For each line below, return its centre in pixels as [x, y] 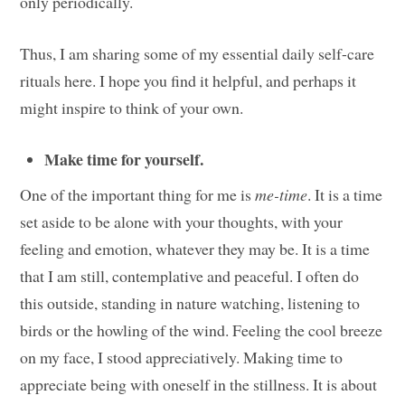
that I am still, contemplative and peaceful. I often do [190, 275]
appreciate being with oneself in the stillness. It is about [199, 384]
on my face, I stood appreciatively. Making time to [182, 357]
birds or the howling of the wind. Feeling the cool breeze [202, 330]
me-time [282, 194]
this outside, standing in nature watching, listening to [190, 302]
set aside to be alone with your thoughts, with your [182, 221]
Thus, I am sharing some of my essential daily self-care [198, 54]
